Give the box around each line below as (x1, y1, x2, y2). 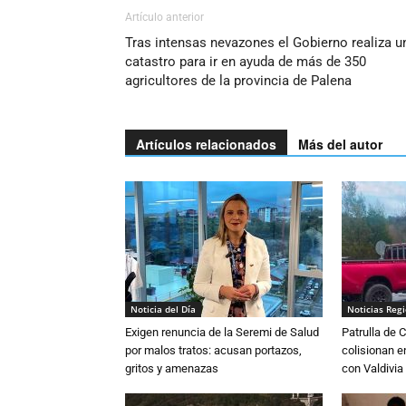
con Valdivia (342, 361, 403, 375)
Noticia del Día (130, 302, 196, 315)
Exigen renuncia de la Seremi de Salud (125, 324, 319, 339)
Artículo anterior (125, 10, 204, 24)
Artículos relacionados (136, 134, 276, 153)
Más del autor (298, 134, 382, 153)
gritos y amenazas (125, 361, 218, 375)
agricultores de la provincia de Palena (125, 72, 352, 89)
